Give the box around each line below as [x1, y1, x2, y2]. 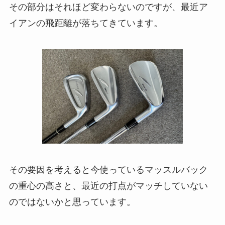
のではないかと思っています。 [9, 196, 136, 207]
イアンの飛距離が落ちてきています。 [9, 18, 163, 28]
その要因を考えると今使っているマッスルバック [9, 164, 208, 175]
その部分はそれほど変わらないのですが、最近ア [9, 2, 208, 12]
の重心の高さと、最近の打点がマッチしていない [9, 180, 208, 191]
